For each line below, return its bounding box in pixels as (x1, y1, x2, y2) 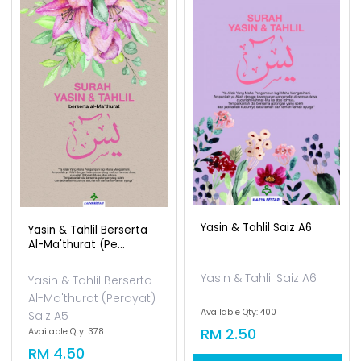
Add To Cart (64, 23, 127, 38)
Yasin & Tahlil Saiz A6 (201, 303, 313, 318)
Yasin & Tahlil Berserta (28, 305, 148, 321)
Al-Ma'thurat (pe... (28, 320, 126, 335)
